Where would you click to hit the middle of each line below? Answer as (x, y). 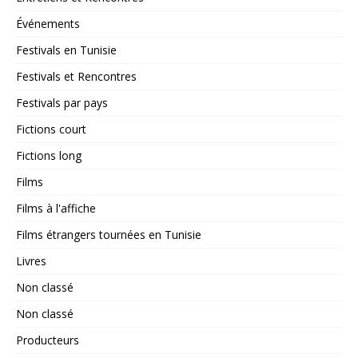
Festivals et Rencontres (76, 76)
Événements (48, 23)
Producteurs (48, 340)
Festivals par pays (62, 102)
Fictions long (49, 155)
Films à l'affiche (56, 208)
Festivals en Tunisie (66, 50)
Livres (31, 261)
